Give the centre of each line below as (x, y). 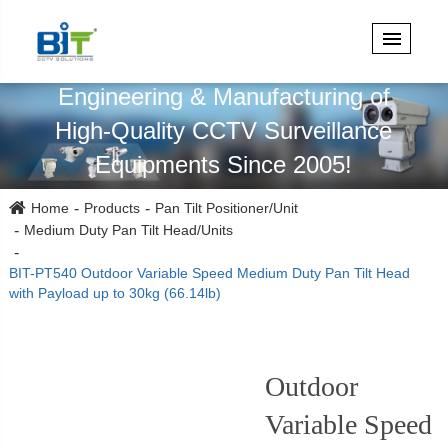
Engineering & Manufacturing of (223, 96)
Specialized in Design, (223, 62)
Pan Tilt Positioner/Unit (226, 208)
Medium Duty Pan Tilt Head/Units (128, 230)
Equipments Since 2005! (224, 164)
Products (111, 208)
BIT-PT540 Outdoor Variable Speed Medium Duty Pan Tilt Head (209, 273)
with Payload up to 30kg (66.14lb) (114, 293)
